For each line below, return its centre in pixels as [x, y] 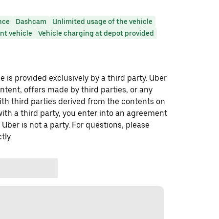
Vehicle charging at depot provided [96, 33]
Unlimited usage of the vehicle [102, 22]
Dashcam [31, 22]
